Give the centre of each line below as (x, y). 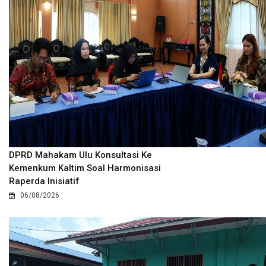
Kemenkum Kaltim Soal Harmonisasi (85, 168)
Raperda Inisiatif (44, 181)
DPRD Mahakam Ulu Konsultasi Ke (80, 155)
